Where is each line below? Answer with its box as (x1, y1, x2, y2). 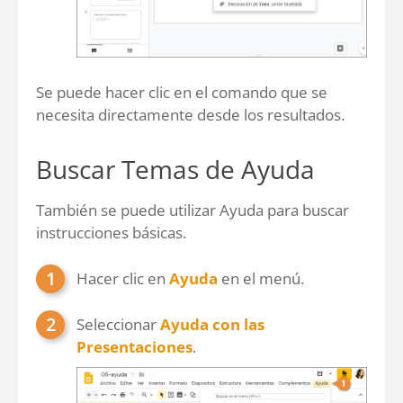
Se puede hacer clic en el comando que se (36, 81, 327, 103)
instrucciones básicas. (36, 221, 186, 243)
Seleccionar (76, 313, 160, 335)
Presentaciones (76, 336, 193, 357)
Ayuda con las (160, 313, 264, 335)
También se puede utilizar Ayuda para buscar (36, 199, 349, 220)
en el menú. (218, 267, 304, 289)
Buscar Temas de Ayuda (36, 151, 315, 186)
